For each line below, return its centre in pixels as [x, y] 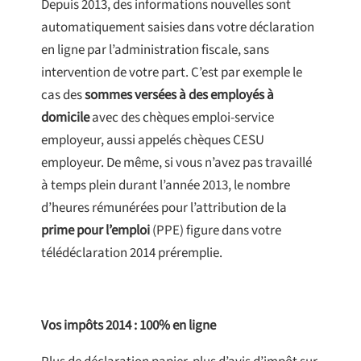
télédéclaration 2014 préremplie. [132, 253]
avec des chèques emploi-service [182, 118]
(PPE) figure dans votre [216, 231]
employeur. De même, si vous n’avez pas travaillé [176, 163]
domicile [65, 118]
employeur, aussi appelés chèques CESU [153, 141]
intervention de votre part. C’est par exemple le [172, 73]
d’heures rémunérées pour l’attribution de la [164, 208]
